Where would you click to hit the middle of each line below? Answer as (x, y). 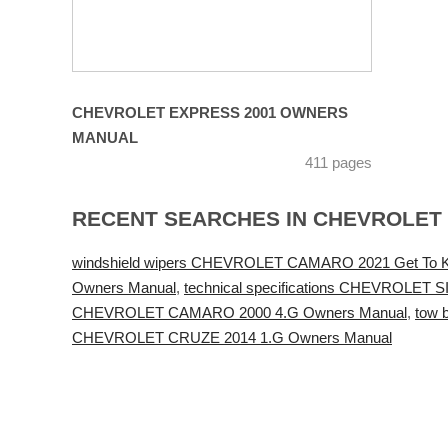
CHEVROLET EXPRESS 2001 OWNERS (210, 113)
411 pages (338, 163)
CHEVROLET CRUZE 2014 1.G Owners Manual (232, 338)
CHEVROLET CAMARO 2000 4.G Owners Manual (239, 313)
